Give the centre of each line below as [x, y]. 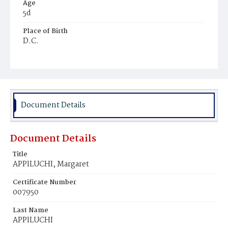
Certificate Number [45, 182]
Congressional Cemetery [66, 70]
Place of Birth [45, 31]
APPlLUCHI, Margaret [51, 164]
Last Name [31, 210]
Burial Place [43, 59]
